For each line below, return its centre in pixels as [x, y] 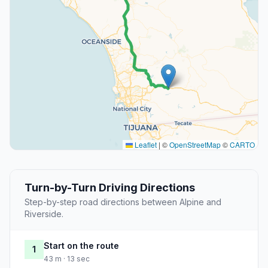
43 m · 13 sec [67, 259]
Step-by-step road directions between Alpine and [123, 202]
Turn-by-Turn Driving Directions [110, 188]
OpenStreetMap [195, 145]
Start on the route [81, 246]
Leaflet [145, 145]
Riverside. [44, 214]
